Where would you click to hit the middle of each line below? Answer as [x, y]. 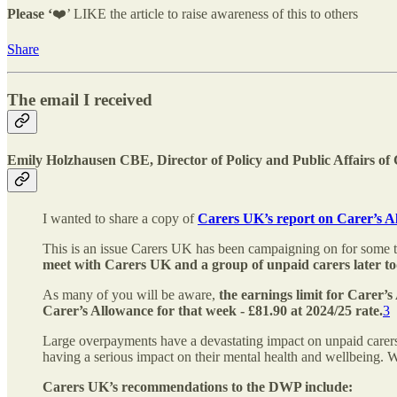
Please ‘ [30, 14]
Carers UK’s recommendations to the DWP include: [199, 387]
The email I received [80, 99]
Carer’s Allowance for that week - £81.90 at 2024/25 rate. [213, 311]
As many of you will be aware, [131, 295]
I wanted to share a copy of [120, 219]
